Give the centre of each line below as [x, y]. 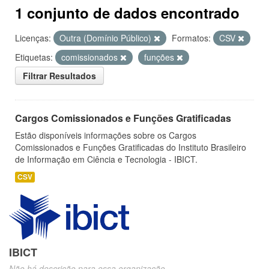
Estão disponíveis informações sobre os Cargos [106, 135]
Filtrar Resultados [59, 76]
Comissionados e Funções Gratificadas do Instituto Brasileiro [131, 147]
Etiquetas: [34, 57]
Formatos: [191, 38]
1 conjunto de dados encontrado [127, 13]
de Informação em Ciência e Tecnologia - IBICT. [106, 159]
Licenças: [33, 38]
